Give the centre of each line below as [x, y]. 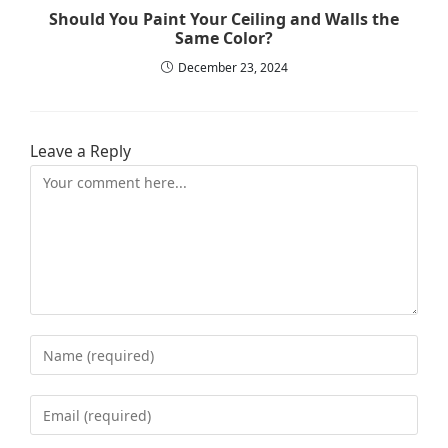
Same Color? [224, 38]
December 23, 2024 [232, 68]
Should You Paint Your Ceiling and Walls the [224, 19]
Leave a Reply [80, 151]
